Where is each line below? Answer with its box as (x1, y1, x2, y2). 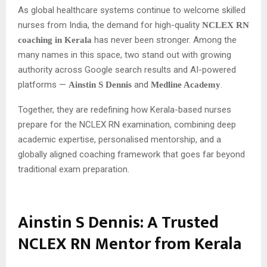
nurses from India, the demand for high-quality (18, 19, 202, 30)
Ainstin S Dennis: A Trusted (18, 208, 219, 237)
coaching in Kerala (18, 35, 92, 45)
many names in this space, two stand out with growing (18, 49, 231, 60)
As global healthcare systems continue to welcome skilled (18, 4, 246, 15)
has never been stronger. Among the (92, 34, 237, 45)
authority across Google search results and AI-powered (18, 64, 236, 75)
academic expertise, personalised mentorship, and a (18, 133, 221, 145)
